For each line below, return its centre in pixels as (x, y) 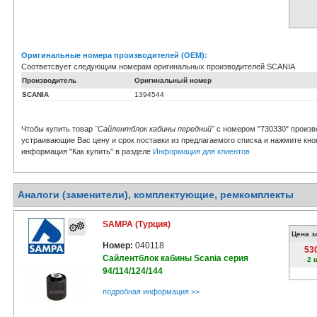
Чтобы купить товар (58, 129)
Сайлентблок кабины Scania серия (175, 258)
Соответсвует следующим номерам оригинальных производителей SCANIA (158, 67)
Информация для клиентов (201, 151)
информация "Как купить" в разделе (87, 151)
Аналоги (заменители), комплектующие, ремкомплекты (156, 195)
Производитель (49, 80)
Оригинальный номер (173, 80)
